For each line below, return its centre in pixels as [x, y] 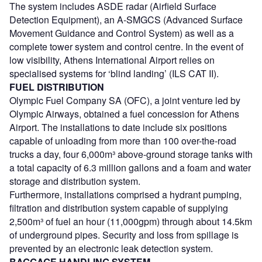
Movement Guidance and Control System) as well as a [122, 33]
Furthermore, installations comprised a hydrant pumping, [125, 194]
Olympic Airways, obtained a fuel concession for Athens [124, 113]
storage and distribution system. [75, 181]
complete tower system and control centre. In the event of [126, 46]
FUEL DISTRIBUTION [57, 87]
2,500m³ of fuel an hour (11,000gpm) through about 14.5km [131, 221]
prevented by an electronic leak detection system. [111, 248]
